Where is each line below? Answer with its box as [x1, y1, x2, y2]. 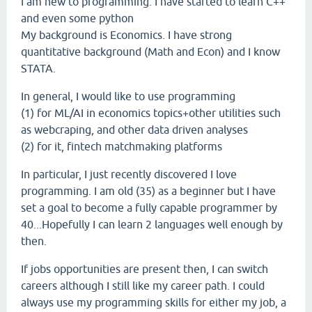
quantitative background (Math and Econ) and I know [21, 45, 280, 58]
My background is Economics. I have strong [21, 29, 232, 41]
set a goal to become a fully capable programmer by [21, 201, 277, 214]
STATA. [21, 62, 56, 75]
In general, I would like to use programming [21, 90, 235, 102]
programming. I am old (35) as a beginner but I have [21, 185, 276, 197]
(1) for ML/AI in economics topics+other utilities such [21, 107, 281, 119]
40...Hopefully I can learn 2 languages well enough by [21, 218, 283, 231]
